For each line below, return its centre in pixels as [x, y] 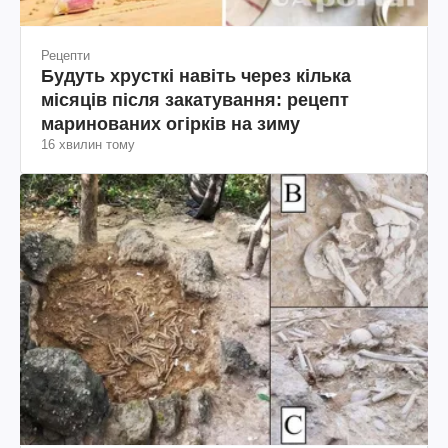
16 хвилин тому [88, 144]
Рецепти [65, 55]
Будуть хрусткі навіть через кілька [196, 75]
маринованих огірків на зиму [170, 123]
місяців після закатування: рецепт [195, 99]
